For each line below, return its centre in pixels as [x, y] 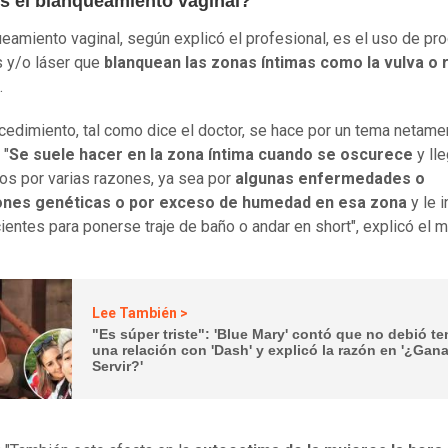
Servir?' [118, 365]
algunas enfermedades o [330, 179]
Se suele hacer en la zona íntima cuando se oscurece [211, 155]
